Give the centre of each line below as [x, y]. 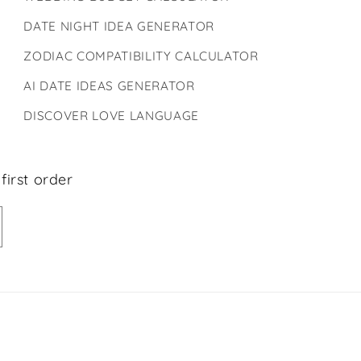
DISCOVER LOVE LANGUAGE [111, 115]
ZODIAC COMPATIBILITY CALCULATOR [141, 56]
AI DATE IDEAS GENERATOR [109, 85]
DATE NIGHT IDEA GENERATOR [119, 26]
